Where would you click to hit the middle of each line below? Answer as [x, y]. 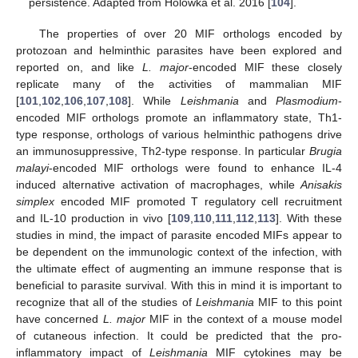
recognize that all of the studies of [106, 302]
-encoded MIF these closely [265, 67]
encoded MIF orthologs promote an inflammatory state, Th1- [179, 117]
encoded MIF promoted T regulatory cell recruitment [198, 201]
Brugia [326, 151]
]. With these [309, 218]
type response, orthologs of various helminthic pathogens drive [179, 134]
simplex [35, 201]
